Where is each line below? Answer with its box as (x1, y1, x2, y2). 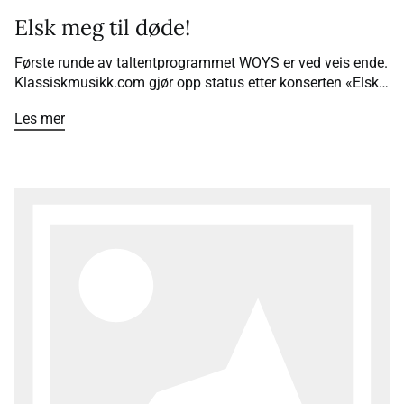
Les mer (14, 110, 65, 128)
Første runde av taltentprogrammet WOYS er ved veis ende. (14, 54, 388, 72)
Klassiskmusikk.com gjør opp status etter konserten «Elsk (14, 74, 379, 92)
